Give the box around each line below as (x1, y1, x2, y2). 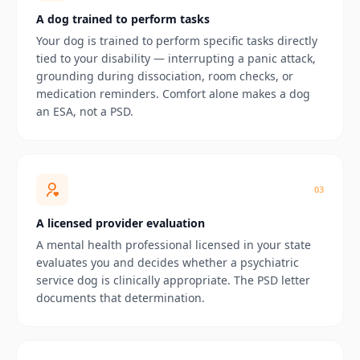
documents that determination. (36, 289, 205, 305)
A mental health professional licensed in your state (36, 236, 311, 252)
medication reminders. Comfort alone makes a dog (36, 85, 310, 101)
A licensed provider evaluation (36, 215, 205, 231)
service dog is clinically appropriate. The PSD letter (36, 272, 310, 288)
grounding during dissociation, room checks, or (36, 67, 293, 84)
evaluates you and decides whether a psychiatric (36, 254, 299, 270)
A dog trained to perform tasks (36, 10, 210, 27)
